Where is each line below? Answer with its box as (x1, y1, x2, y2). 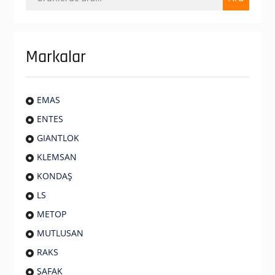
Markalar (25, 46, 86, 68)
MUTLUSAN (36, 227, 83, 239)
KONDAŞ (36, 170, 72, 182)
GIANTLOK (36, 132, 79, 144)
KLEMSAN (36, 151, 77, 163)
